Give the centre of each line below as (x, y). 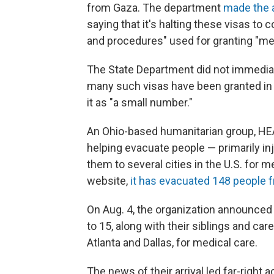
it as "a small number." (140, 103)
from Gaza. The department (155, 8)
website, (109, 181)
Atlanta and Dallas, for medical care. (172, 243)
